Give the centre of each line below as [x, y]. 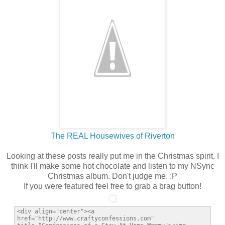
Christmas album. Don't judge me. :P [113, 176]
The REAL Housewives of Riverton [113, 136]
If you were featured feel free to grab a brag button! [113, 186]
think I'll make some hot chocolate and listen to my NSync [113, 166]
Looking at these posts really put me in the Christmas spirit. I [113, 156]
